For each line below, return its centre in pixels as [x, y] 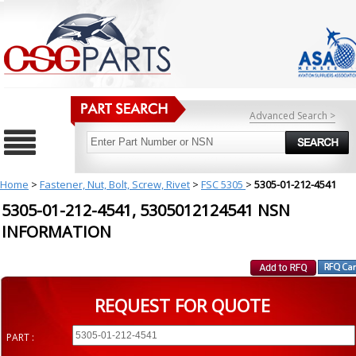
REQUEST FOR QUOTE [182, 305]
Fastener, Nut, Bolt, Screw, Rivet [115, 184]
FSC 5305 [223, 184]
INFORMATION [56, 232]
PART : [20, 337]
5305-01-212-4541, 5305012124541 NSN [146, 210]
